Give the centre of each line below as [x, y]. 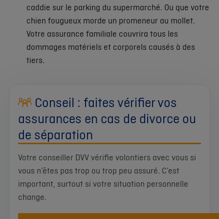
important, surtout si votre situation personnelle [103, 184]
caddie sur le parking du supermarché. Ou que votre [118, 7]
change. [32, 197]
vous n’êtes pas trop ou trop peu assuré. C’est [99, 170]
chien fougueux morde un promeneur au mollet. [111, 20]
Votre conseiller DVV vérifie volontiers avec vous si [107, 157]
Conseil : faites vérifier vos [104, 102]
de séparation [55, 134]
